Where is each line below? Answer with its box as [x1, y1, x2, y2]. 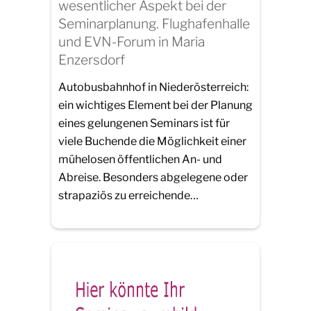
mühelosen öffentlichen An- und [58, 153, 222, 167]
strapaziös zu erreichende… [58, 189, 199, 203]
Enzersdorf [58, 51, 125, 68]
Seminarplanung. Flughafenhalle [58, 15, 250, 32]
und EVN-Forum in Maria [58, 33, 205, 50]
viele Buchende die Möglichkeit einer [58, 135, 246, 149]
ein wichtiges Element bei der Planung [58, 99, 253, 112]
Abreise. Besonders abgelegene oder [58, 171, 248, 185]
